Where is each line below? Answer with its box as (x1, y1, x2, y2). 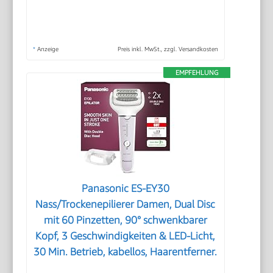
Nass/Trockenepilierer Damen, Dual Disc (35, 197, 216, 210)
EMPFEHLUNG (175, 68, 218, 76)
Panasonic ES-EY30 (81, 182, 169, 194)
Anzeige (35, 44, 59, 52)
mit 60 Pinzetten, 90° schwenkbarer (43, 213, 207, 226)
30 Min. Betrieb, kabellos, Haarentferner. (34, 245, 218, 258)
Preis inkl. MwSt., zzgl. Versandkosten (117, 44, 218, 52)
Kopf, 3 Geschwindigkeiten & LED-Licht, (35, 229, 216, 242)
